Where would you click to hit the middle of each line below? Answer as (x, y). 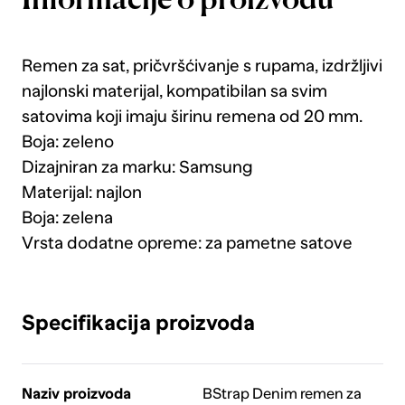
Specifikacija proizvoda (138, 323)
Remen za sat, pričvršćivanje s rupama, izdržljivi (202, 66)
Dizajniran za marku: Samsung (137, 167)
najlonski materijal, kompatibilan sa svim (174, 91)
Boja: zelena (67, 218)
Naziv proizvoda (76, 394)
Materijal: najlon (81, 193)
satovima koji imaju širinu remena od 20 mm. (192, 117)
